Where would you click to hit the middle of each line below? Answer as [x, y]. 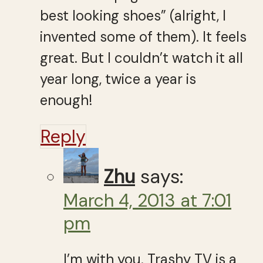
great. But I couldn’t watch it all [141, 58]
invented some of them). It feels [143, 36]
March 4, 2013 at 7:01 [147, 200]
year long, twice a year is [118, 79]
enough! [66, 100]
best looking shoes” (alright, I [133, 15]
